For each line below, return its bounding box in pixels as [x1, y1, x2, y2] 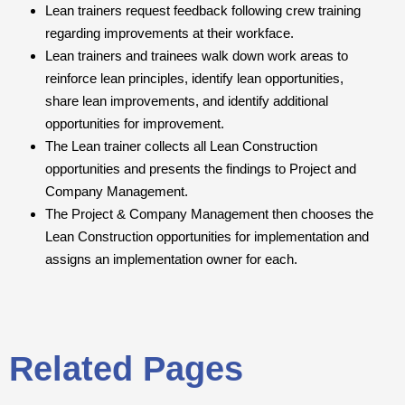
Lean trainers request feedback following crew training [45, 3, 361, 19]
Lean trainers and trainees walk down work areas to [45, 48, 348, 64]
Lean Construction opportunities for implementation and [45, 229, 369, 245]
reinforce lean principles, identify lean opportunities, [45, 71, 344, 87]
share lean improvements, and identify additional [45, 93, 328, 109]
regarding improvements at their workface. [45, 25, 294, 42]
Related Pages [9, 348, 243, 388]
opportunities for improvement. [45, 116, 224, 132]
